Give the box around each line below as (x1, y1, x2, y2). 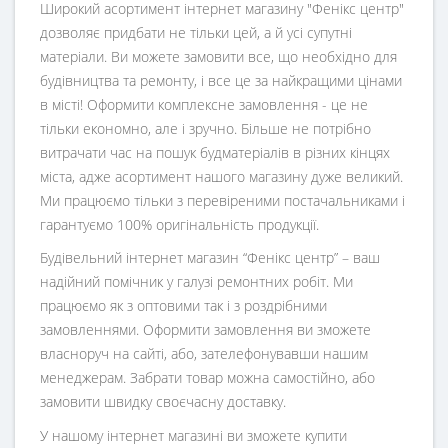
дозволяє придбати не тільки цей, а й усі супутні (40, 23, 352, 43)
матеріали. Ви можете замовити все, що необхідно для (40, 47, 397, 67)
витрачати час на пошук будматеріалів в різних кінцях (40, 143, 390, 163)
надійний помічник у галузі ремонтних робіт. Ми (40, 271, 353, 291)
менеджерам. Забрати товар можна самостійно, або (40, 367, 375, 387)
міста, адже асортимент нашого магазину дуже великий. (40, 167, 403, 187)
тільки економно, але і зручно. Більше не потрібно (40, 119, 371, 139)
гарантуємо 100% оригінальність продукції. (40, 215, 319, 235)
